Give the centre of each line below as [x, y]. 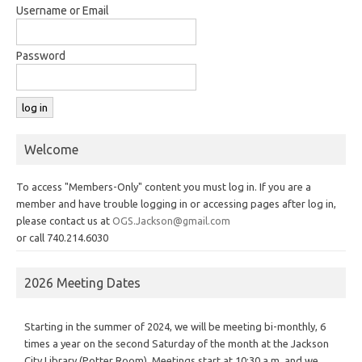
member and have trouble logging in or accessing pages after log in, [176, 203]
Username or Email [63, 10]
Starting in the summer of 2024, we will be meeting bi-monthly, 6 [175, 326]
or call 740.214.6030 [62, 237]
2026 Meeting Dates [82, 282]
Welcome [51, 149]
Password [41, 55]
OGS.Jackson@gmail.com [171, 220]
